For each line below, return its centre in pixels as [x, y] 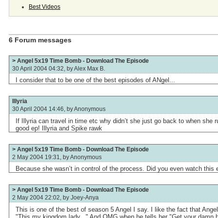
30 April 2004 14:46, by [43, 109]
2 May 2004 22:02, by [41, 198]
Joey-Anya [85, 198]
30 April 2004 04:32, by [43, 68]
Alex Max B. [90, 68]
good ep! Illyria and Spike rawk [59, 128]
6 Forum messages [40, 40]
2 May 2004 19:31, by [41, 157]
